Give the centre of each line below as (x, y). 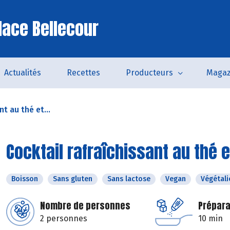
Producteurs (149, 73)
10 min (210, 218)
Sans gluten (73, 179)
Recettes (83, 73)
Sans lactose (129, 179)
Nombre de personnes (85, 206)
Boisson (25, 179)
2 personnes (64, 218)
